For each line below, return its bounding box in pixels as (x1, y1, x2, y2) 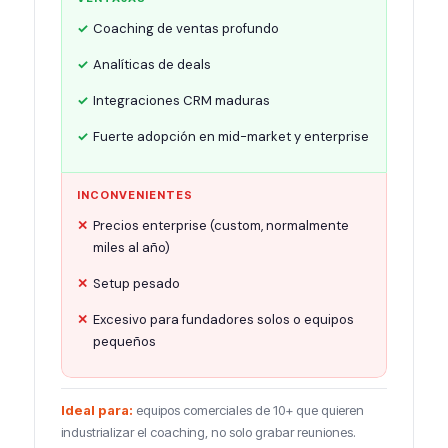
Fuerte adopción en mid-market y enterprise (93, 128, 369, 145)
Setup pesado (93, 275, 180, 292)
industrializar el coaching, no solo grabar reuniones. (61, 424, 356, 440)
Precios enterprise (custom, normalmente (93, 217, 349, 234)
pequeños (93, 333, 156, 350)
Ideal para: (61, 402, 133, 418)
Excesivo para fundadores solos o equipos (93, 311, 354, 328)
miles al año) (93, 239, 170, 256)
